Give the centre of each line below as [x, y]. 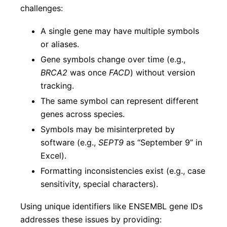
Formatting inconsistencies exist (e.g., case [123, 171]
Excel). [53, 155]
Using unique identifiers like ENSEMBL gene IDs [111, 206]
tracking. [57, 85]
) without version [163, 72]
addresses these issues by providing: [91, 220]
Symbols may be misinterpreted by [108, 129]
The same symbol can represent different [120, 101]
